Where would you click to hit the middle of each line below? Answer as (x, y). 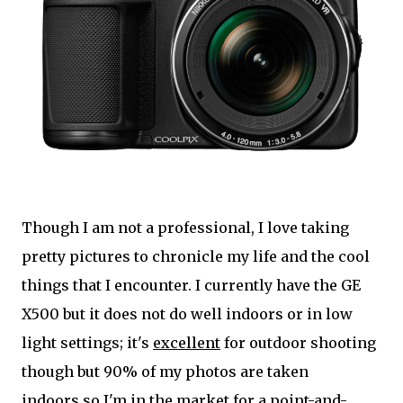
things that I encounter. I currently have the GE (191, 285)
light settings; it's (87, 343)
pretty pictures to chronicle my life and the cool (196, 256)
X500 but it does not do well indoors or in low (187, 314)
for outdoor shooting (298, 343)
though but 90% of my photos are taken (165, 372)
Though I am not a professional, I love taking (185, 228)
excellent (187, 343)
